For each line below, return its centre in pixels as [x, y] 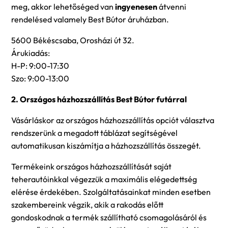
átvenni [172, 7]
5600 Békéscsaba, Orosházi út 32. [73, 40]
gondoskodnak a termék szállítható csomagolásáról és [109, 218]
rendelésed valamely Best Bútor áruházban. [90, 20]
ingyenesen [136, 7]
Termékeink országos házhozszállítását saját [91, 167]
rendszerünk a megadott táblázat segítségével [94, 133]
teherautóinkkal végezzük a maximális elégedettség [104, 179]
